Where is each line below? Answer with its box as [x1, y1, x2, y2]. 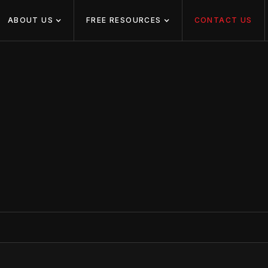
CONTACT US [194, 16, 252, 25]
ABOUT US [7, 16, 54, 25]
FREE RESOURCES [86, 16, 162, 25]
